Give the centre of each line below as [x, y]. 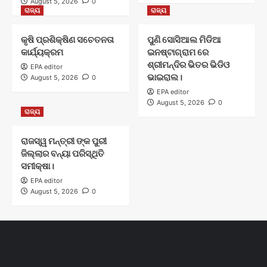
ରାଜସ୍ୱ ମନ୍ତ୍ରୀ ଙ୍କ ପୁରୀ [64, 141]
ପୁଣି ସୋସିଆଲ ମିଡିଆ [184, 39]
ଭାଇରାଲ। [164, 77]
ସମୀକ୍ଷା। [38, 166]
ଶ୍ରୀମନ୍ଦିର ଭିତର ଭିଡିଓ [188, 64]
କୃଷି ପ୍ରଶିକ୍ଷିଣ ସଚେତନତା [67, 39]
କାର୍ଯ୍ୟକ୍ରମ [42, 52]
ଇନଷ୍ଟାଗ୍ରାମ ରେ [178, 52]
